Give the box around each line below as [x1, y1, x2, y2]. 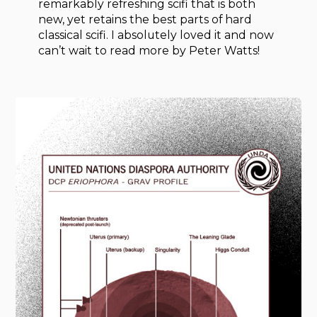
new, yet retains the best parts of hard [38, 12, 253, 26]
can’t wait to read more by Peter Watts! [38, 43, 260, 57]
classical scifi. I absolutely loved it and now [38, 28, 275, 42]
